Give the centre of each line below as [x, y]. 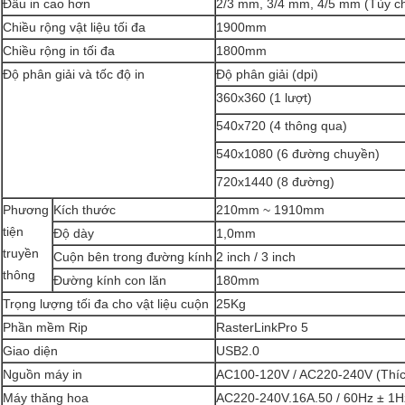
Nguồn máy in [42, 375]
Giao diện [30, 351]
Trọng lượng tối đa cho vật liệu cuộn [106, 304]
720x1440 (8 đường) [275, 182]
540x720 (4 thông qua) [282, 126]
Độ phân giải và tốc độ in [74, 75]
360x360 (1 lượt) [264, 98]
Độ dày [74, 234]
